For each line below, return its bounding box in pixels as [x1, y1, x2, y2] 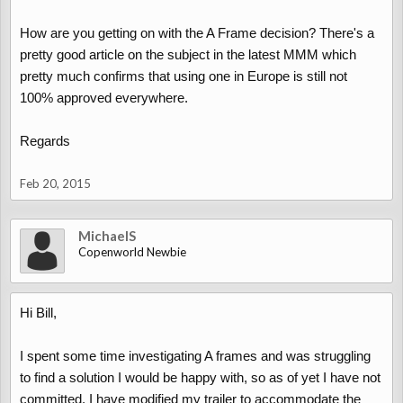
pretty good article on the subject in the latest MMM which [20, 47, 356, 62]
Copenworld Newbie [78, 245, 186, 259]
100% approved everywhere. [20, 90, 188, 105]
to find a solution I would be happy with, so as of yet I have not [20, 370, 381, 385]
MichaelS [78, 228, 136, 244]
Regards [20, 133, 70, 148]
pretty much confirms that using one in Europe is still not [20, 68, 347, 84]
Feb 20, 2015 [20, 176, 91, 191]
